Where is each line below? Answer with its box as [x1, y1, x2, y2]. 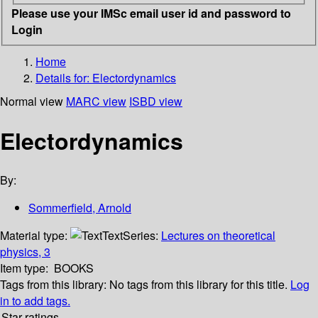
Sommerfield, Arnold [28, 199, 131, 216]
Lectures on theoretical [161, 227, 275, 244]
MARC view [66, 92, 126, 109]
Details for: [35, 69, 92, 86]
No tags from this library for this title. [109, 276, 287, 293]
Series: [123, 227, 161, 244]
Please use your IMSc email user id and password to [11, 4, 291, 21]
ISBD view [129, 92, 182, 109]
